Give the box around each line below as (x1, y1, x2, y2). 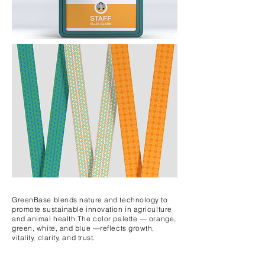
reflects (100, 224, 129, 232)
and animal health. (12, 214, 77, 223)
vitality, (12, 233, 38, 242)
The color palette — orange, (77, 214, 176, 223)
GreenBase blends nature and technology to (12, 195, 168, 204)
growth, (128, 224, 155, 232)
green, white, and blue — (12, 224, 101, 232)
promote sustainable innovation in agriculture (12, 205, 172, 214)
